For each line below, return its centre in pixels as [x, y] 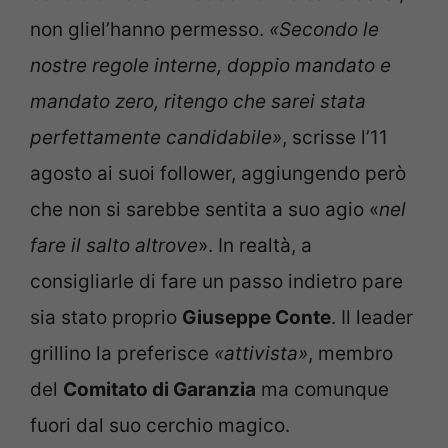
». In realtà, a [255, 246]
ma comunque [322, 390]
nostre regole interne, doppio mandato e [210, 66]
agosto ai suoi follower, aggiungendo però [218, 174]
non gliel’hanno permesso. [149, 30]
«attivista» [261, 354]
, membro [350, 354]
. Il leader [372, 318]
